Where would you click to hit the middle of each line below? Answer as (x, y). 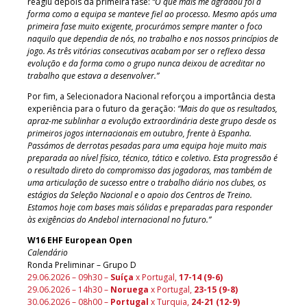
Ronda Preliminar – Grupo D (82, 265)
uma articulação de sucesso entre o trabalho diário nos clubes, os (147, 182)
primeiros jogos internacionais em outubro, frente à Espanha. (139, 133)
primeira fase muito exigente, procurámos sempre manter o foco (145, 26)
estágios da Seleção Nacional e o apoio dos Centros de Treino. (140, 195)
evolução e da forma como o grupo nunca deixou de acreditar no (146, 63)
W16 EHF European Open (80, 240)
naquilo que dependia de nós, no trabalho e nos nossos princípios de (153, 38)
